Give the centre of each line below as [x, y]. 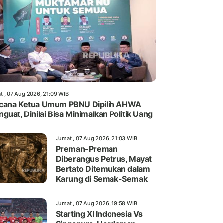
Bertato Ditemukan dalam [103, 169]
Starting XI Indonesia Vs [99, 214]
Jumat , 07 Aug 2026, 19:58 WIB [96, 203]
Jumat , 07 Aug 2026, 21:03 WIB [96, 139]
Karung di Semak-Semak [102, 179]
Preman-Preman [87, 149]
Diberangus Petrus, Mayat [104, 159]
